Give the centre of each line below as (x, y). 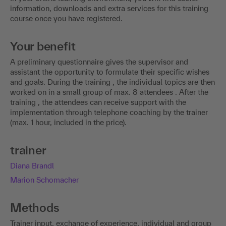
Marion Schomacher (44, 180)
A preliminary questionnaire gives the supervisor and (99, 62)
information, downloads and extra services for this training (109, 9)
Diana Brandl (32, 166)
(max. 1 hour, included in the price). (68, 123)
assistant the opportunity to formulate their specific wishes (110, 72)
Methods (35, 208)
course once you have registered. (66, 19)
